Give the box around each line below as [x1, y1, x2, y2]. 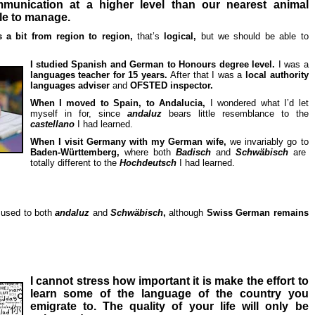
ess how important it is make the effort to [90, 275, 309, 287]
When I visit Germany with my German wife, [30, 136, 231, 147]
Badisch [175, 147, 217, 157]
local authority [242, 70, 309, 80]
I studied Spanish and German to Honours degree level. [30, 59, 276, 70]
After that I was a [170, 70, 243, 80]
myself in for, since [30, 108, 120, 119]
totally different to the [30, 157, 120, 168]
